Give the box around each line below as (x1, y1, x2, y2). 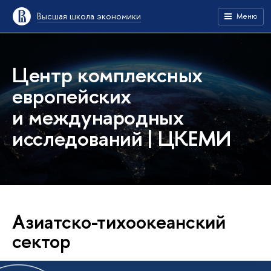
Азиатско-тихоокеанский (12, 209, 226, 235)
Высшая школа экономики (37, 10, 141, 22)
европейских (12, 82, 132, 110)
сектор (12, 228, 71, 254)
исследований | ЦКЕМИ (12, 124, 231, 152)
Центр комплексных (12, 60, 203, 89)
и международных (12, 103, 184, 131)
